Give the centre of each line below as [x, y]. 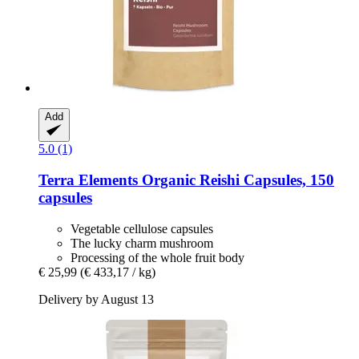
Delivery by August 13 [96, 299]
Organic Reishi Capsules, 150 [238, 180]
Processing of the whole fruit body [157, 257]
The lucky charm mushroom [142, 243]
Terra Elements [90, 180]
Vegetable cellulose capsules [142, 228]
